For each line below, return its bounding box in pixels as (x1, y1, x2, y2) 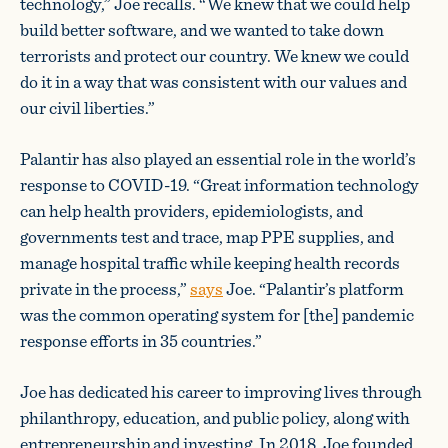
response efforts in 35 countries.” (20, 327, 262, 354)
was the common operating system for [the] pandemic (20, 301, 414, 328)
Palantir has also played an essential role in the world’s (20, 145, 416, 172)
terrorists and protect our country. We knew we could (20, 42, 409, 69)
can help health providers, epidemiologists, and (20, 197, 363, 224)
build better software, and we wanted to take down (20, 16, 384, 43)
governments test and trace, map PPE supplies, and (20, 223, 394, 250)
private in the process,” (20, 275, 190, 302)
